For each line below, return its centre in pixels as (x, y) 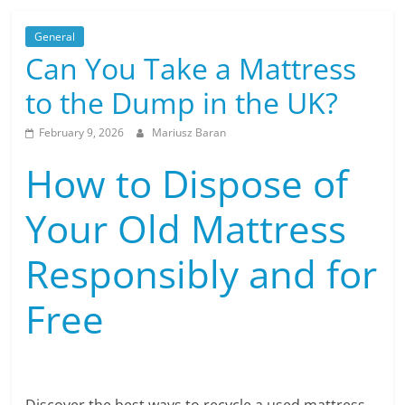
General (55, 36)
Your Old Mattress (186, 228)
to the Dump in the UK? (182, 102)
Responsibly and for (202, 273)
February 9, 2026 (82, 132)
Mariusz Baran (189, 132)
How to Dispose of (187, 183)
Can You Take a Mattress (191, 68)
